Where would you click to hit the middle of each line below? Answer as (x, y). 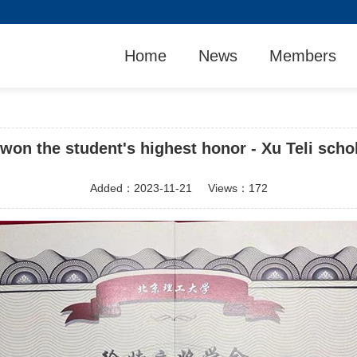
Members (303, 56)
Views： (220, 188)
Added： (112, 188)
